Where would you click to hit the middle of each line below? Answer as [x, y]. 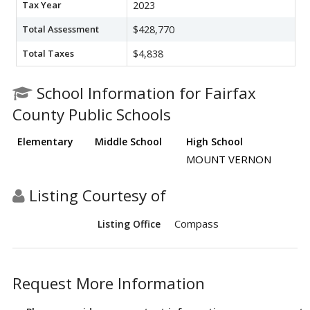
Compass [197, 223]
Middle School [128, 141]
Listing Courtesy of [95, 195]
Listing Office [129, 224]
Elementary [45, 141]
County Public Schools [92, 114]
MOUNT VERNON [229, 159]
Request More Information [109, 283]
